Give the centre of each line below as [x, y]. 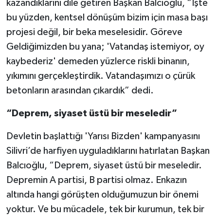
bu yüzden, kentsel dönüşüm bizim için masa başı [107, 18]
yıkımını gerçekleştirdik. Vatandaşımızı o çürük [100, 76]
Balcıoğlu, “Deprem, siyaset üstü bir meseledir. [104, 166]
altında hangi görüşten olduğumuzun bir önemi [102, 195]
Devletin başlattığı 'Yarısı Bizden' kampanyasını [103, 136]
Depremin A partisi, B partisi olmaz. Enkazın [96, 180]
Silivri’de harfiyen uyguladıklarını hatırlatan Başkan [108, 151]
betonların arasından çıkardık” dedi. [80, 91]
